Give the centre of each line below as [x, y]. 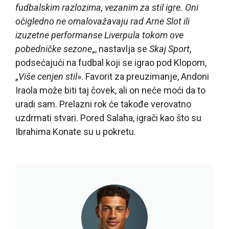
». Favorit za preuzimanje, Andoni [143, 76]
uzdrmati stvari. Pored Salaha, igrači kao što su [108, 118]
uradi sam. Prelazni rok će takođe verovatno [103, 104]
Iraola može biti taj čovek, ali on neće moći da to [110, 90]
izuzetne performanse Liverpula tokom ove [99, 35]
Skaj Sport [169, 49]
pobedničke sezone [54, 49]
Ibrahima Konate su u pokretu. [76, 131]
